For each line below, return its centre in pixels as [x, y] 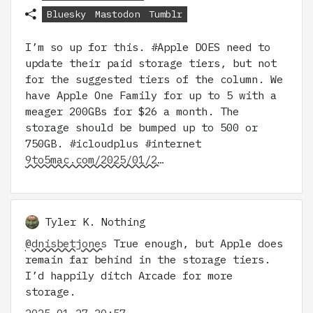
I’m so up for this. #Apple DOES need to [148, 47]
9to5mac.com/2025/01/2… [94, 160]
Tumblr [165, 14]
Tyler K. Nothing [95, 222]
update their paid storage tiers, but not [151, 63]
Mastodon [117, 14]
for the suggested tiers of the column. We [154, 79]
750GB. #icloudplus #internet [113, 144]
